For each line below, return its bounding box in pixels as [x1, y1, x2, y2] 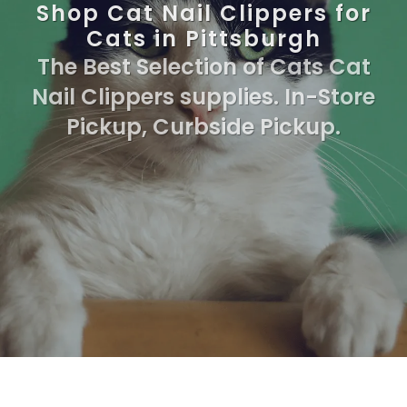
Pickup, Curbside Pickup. [66, 111, 341, 142]
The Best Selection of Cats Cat [36, 51, 371, 82]
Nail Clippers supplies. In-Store [32, 81, 375, 112]
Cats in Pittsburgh [85, 23, 322, 54]
